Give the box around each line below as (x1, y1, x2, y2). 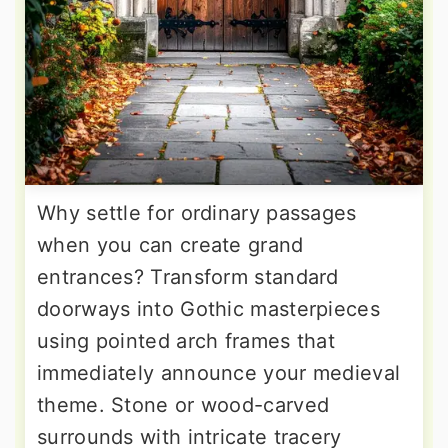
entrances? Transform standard (37, 264, 339, 289)
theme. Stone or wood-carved (37, 392, 330, 417)
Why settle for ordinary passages (37, 200, 357, 225)
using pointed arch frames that (37, 328, 335, 353)
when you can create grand (37, 232, 304, 257)
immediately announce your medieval (37, 360, 401, 385)
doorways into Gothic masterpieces (37, 296, 380, 321)
